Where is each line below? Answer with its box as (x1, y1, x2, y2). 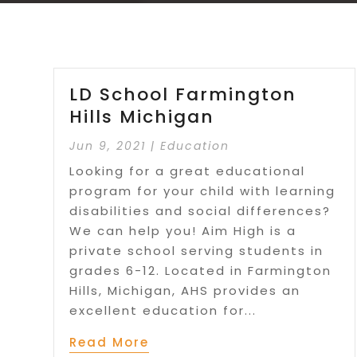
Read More (69, 333, 150, 351)
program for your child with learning (69, 182, 336, 199)
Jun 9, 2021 (69, 137, 147, 154)
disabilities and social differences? (69, 202, 331, 219)
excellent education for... (69, 301, 257, 319)
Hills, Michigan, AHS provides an (69, 281, 301, 299)
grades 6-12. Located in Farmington (69, 261, 332, 279)
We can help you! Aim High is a (69, 222, 297, 239)
